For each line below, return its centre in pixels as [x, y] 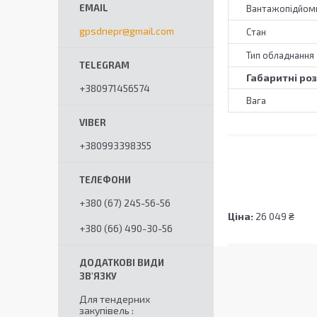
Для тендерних [115, 299]
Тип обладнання [280, 56]
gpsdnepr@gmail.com [127, 31]
